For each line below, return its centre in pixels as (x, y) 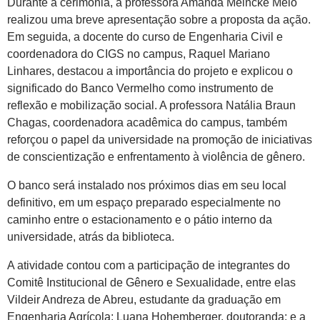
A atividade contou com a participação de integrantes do (149, 265)
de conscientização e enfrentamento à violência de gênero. (156, 156)
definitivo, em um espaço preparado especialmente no (144, 202)
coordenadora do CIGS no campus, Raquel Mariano (139, 54)
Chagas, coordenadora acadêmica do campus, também (147, 122)
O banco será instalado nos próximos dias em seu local (147, 185)
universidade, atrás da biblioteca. (91, 236)
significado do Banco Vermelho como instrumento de (140, 88)
